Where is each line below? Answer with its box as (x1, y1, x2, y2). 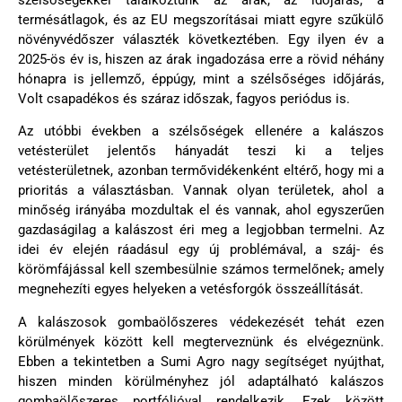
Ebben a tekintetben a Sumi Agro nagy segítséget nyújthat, (18, 353, 384, 370)
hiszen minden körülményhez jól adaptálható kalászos (18, 372, 384, 389)
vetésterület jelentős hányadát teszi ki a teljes (18, 143, 384, 160)
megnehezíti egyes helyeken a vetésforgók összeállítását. (18, 281, 363, 298)
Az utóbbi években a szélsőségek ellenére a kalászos (18, 123, 384, 140)
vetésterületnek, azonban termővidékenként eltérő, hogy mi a (18, 162, 384, 179)
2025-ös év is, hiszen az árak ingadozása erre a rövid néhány (18, 51, 384, 68)
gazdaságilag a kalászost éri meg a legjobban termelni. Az (18, 222, 384, 239)
